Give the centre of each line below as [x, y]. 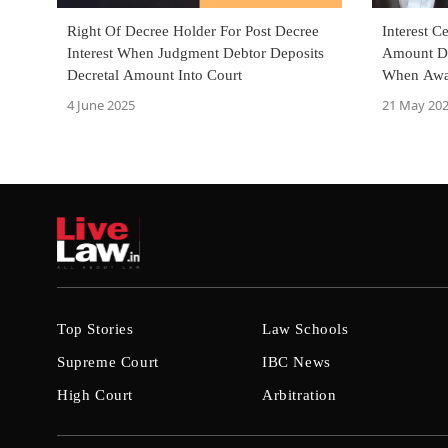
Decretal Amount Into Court [154, 75]
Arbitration [299, 395]
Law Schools [305, 329]
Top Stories [95, 329]
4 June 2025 [101, 105]
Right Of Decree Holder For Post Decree [193, 31]
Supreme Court [108, 362]
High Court [95, 395]
